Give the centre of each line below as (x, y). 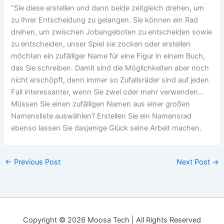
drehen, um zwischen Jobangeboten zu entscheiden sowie (112, 32)
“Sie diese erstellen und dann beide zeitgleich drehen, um (108, 8)
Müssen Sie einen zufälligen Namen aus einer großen (101, 104)
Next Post (194, 162)
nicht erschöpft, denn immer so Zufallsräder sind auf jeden (110, 80)
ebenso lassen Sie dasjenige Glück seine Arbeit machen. (106, 128)
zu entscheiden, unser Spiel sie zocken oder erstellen (101, 44)
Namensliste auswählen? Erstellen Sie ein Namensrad (101, 116)
